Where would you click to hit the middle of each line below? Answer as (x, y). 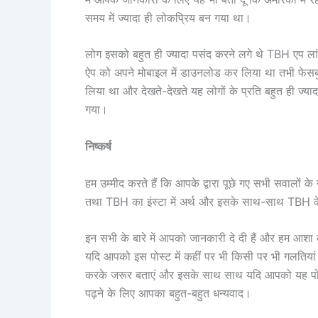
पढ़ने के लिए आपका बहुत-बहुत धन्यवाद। (168, 294)
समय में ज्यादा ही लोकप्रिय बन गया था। (168, 17)
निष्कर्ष (98, 146)
